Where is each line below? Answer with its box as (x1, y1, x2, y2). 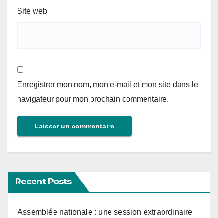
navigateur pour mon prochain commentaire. (17, 94, 169, 103)
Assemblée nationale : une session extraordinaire (18, 207, 193, 216)
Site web (17, 7, 47, 16)
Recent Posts (15, 176, 72, 187)
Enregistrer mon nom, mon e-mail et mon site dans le (17, 80, 198, 89)
